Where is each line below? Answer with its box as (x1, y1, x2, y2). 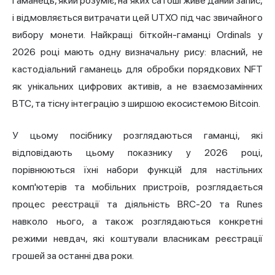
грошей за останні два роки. (12, 249, 134, 261)
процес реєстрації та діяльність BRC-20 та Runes (12, 198, 263, 210)
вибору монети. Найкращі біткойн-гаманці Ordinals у (12, 28, 263, 41)
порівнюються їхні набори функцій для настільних (12, 163, 263, 176)
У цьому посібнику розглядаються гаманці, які (12, 129, 263, 141)
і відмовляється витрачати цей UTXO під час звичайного (12, 11, 263, 23)
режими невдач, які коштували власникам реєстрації (12, 232, 263, 244)
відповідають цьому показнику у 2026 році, (12, 146, 263, 158)
